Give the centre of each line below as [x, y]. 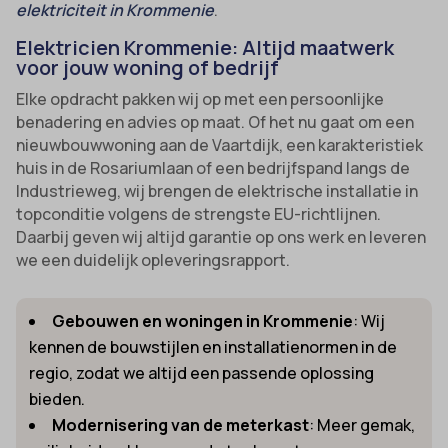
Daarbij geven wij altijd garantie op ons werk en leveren [221, 236]
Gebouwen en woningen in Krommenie [203, 320]
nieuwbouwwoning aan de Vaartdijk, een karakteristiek [220, 144]
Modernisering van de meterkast [181, 424]
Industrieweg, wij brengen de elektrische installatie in [217, 190]
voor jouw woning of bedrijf [148, 67]
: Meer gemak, [362, 424]
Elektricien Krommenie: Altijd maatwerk [205, 47]
